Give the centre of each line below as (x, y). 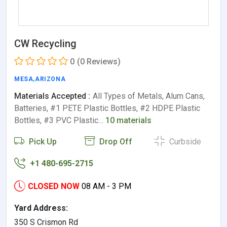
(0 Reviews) (99, 62)
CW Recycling (45, 44)
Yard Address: (41, 208)
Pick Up (42, 142)
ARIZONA (50, 79)
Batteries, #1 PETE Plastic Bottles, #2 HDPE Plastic (107, 108)
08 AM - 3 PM (106, 186)
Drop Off (115, 142)
